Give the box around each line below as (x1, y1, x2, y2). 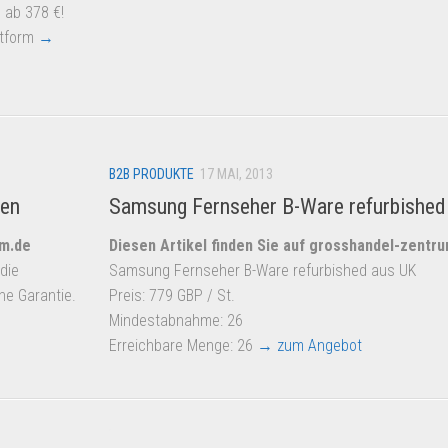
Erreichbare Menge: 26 (109, 336, 257, 356)
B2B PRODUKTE (109, 165, 194, 182)
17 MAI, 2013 (200, 165, 273, 182)
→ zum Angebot (257, 336, 362, 356)
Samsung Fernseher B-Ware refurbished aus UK (109, 261, 416, 281)
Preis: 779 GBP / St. (109, 286, 235, 306)
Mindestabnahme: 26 (109, 311, 243, 331)
